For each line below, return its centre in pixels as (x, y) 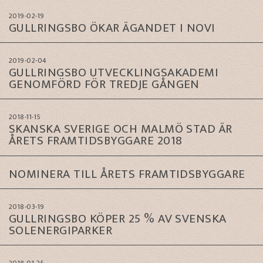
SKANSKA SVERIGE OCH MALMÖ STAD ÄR (121, 129)
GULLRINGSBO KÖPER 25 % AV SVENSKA (118, 218)
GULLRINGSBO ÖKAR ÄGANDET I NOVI (112, 28)
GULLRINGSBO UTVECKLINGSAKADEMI (114, 72)
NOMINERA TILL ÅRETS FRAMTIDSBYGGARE (127, 174)
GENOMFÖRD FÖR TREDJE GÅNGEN (104, 84)
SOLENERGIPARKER (61, 230)
